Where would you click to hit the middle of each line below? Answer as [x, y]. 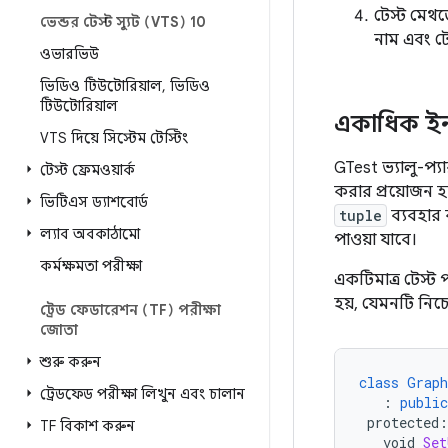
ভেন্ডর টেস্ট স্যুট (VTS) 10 [123, 22]
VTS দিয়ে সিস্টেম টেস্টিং [114, 138]
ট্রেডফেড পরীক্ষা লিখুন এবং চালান [142, 394]
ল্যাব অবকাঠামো [90, 234]
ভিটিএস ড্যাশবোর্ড [94, 202]
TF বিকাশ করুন [87, 426]
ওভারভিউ [69, 54]
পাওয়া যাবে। [375, 240]
